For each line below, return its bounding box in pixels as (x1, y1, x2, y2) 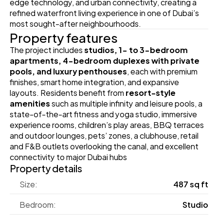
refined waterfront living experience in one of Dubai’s (10, 6, 199, 19)
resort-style (126, 86, 176, 99)
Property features (10, 26, 118, 47)
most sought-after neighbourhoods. (10, 17, 141, 30)
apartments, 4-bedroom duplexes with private (10, 54, 200, 67)
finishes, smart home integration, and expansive (10, 75, 179, 88)
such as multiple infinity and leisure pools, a (50, 96, 202, 109)
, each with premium (127, 64, 198, 77)
